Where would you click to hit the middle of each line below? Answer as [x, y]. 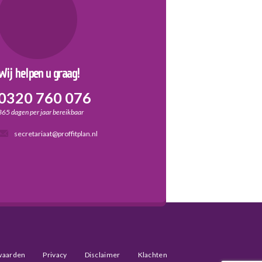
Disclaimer [102, 254]
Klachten [152, 254]
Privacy [55, 254]
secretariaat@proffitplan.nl [56, 133]
